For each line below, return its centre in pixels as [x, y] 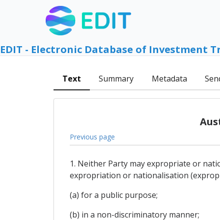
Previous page [92, 137]
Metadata [169, 79]
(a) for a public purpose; [113, 195]
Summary [116, 79]
